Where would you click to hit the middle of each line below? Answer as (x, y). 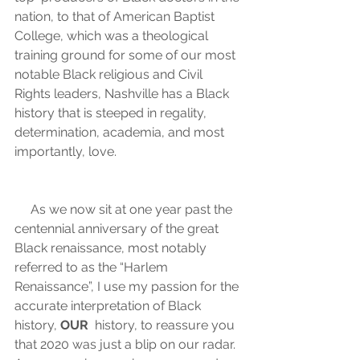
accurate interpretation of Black (111, 306)
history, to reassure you (163, 325)
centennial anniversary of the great (120, 229)
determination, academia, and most (121, 133)
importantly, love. (70, 152)
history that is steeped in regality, (112, 113)
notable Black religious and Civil (110, 75)
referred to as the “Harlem (94, 268)
